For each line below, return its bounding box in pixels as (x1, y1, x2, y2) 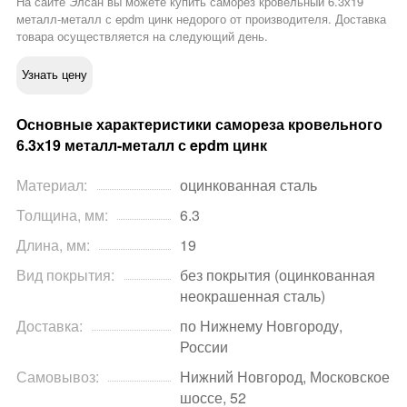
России (180, 336, 228, 358)
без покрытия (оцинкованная (180, 264, 375, 286)
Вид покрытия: (16, 264, 114, 286)
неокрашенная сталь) (180, 285, 325, 307)
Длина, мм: (16, 234, 90, 256)
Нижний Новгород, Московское (180, 366, 390, 388)
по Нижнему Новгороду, (180, 315, 342, 337)
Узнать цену (22, 67, 87, 82)
